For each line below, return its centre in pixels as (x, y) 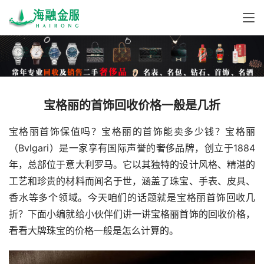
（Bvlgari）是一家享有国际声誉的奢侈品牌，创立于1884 (132, 148)
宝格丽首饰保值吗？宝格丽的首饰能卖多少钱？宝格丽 (132, 132)
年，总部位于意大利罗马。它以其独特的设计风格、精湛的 (132, 165)
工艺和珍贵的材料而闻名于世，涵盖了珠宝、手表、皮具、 (132, 181)
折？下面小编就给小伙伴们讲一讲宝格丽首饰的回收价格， (132, 214)
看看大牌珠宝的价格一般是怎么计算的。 (94, 231)
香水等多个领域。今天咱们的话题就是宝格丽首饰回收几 (132, 198)
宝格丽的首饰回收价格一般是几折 (132, 106)
